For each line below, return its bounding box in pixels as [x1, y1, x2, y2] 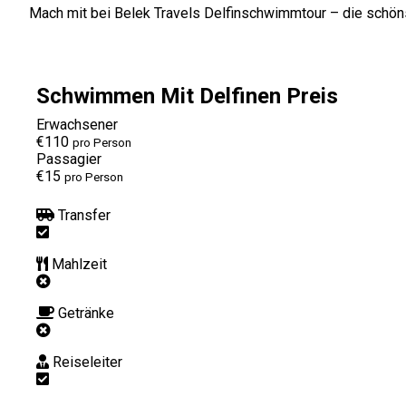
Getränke [58, 304, 114, 322]
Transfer [58, 206, 111, 224]
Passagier [36, 150, 101, 168]
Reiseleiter [53, 353, 122, 371]
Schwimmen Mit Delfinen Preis [36, 82, 338, 109]
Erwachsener [36, 115, 118, 133]
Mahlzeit [52, 255, 107, 273]
